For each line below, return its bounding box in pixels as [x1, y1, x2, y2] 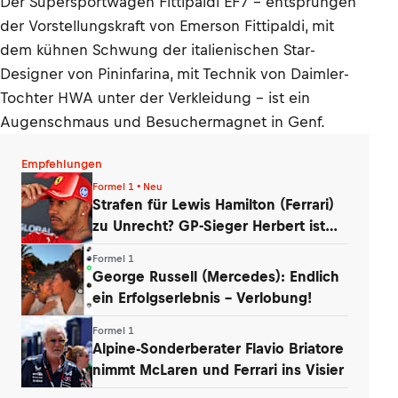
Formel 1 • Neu [92, 180, 163, 192]
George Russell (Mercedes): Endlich [92, 267, 339, 284]
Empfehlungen [21, 157, 102, 171]
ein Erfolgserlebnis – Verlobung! [92, 289, 312, 306]
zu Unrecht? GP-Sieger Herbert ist [92, 217, 325, 234]
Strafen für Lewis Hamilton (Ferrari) [92, 195, 334, 212]
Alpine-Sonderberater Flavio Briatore [92, 339, 344, 356]
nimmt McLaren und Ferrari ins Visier [92, 361, 344, 378]
